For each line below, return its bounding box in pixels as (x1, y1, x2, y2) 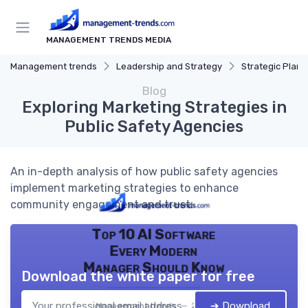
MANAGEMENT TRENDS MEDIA (46, 35, 171, 45)
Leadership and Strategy (116, 61, 222, 72)
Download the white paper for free (21, 268, 255, 285)
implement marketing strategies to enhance (10, 181, 239, 195)
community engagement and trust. (10, 198, 193, 212)
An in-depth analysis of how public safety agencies (10, 165, 278, 179)
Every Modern (110, 242, 198, 259)
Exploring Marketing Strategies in (21, 98, 287, 118)
